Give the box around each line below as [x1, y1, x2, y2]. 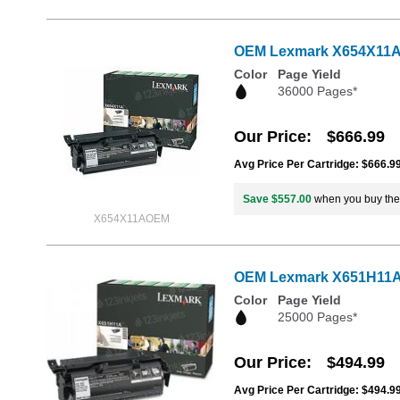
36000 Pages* [278, 84, 357, 99]
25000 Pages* [278, 310, 357, 325]
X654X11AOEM [93, 212, 170, 226]
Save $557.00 [243, 192, 312, 205]
